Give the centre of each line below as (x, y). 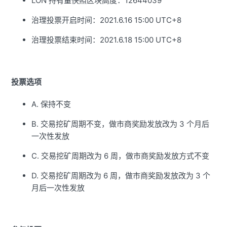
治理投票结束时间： (66, 40)
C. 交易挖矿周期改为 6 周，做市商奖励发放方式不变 (121, 156)
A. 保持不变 (51, 104)
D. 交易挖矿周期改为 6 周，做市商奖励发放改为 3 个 (121, 176)
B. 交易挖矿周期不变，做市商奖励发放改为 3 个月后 (121, 124)
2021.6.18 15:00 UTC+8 (141, 40)
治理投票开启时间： (66, 20)
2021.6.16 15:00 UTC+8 (141, 20)
